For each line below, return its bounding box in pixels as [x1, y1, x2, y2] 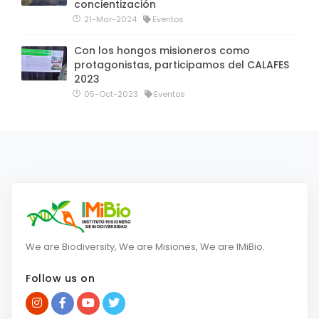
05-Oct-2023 [82, 88, 138, 100]
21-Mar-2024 [82, 13, 137, 25]
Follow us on [26, 271, 95, 286]
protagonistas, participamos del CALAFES [74, 57, 289, 72]
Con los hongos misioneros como [74, 43, 250, 58]
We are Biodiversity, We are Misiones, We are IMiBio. [26, 239, 265, 253]
